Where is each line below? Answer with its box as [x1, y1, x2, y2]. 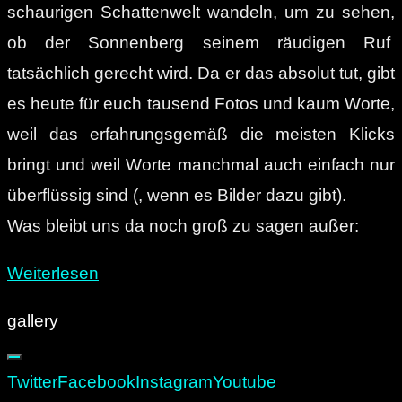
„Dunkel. [98, 263, 162, 283]
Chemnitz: [98, 324, 176, 344]
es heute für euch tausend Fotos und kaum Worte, [7, 94, 395, 114]
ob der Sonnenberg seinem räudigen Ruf [7, 33, 395, 53]
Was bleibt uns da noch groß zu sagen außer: [7, 216, 359, 236]
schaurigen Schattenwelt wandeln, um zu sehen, [7, 3, 395, 22]
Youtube [213, 372, 276, 392]
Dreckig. [98, 293, 162, 313]
